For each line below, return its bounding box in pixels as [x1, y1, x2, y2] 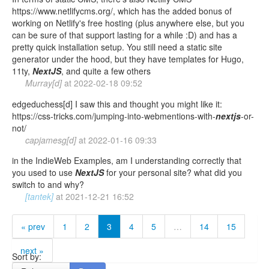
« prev [21, 220, 45, 233]
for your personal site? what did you [104, 166, 242, 179]
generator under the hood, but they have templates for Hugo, [12, 53, 244, 65]
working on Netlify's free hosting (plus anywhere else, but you [12, 17, 244, 29]
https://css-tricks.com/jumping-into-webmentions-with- [12, 109, 216, 122]
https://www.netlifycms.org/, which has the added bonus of [12, 5, 232, 17]
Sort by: [12, 250, 41, 263]
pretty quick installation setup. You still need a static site [12, 41, 222, 53]
